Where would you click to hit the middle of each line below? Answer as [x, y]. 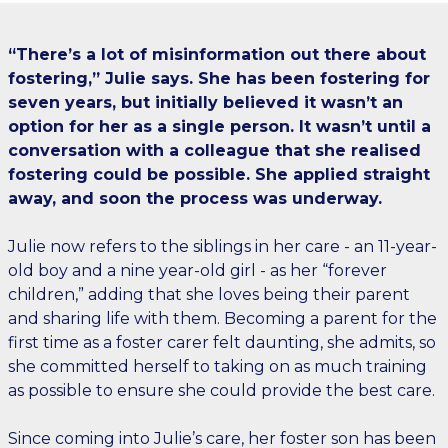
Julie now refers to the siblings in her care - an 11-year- [222, 246]
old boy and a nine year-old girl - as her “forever [197, 270]
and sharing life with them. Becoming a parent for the [222, 318]
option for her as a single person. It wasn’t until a [219, 126]
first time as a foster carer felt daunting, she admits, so [222, 342]
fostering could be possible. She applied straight [219, 174]
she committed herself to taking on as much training [217, 366]
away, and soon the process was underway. [197, 198]
